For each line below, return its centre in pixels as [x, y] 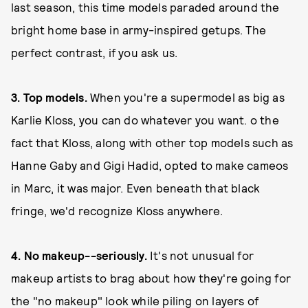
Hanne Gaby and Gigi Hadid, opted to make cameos [150, 165]
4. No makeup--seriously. [80, 255]
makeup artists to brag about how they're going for [151, 278]
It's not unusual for [202, 255]
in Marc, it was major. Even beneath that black [136, 188]
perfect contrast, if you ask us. [96, 52]
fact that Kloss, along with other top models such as [152, 142]
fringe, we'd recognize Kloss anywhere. [119, 210]
